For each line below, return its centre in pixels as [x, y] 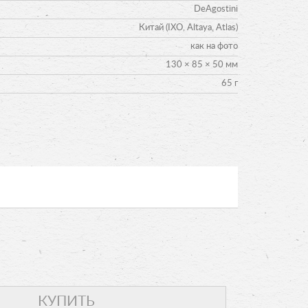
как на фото [214, 46]
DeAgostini [216, 9]
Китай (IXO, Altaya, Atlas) [188, 27]
